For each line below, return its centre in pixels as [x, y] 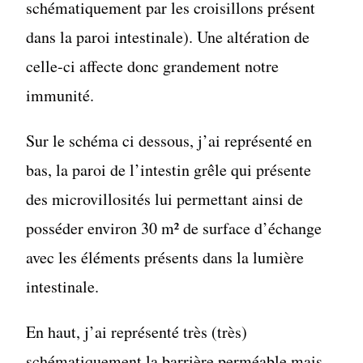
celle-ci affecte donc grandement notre [153, 66]
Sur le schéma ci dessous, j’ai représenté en [169, 140]
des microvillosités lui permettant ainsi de [165, 199]
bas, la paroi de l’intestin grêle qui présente [169, 169]
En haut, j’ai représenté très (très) [137, 331]
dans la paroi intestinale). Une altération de [168, 36]
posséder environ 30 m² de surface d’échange [174, 228]
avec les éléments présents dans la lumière [165, 257]
